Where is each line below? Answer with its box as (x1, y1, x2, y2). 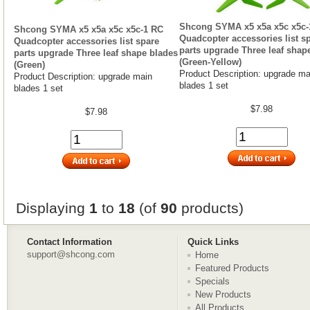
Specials (195, 276, 230, 286)
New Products (195, 289, 251, 300)
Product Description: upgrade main (14, 71, 152, 82)
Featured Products (195, 263, 269, 273)
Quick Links (188, 237, 239, 247)
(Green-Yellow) (179, 56, 241, 67)
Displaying (16, 199, 89, 216)
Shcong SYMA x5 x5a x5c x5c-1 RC (14, 24, 163, 35)
